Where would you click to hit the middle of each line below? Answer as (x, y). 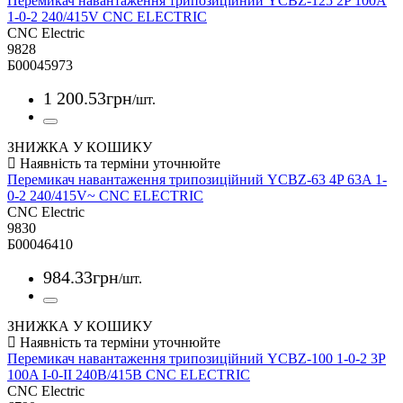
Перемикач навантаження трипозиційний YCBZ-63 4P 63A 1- (197, 179)
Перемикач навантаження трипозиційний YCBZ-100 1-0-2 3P (197, 358)
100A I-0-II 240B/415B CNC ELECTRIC (129, 374)
